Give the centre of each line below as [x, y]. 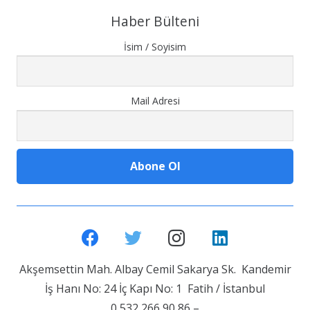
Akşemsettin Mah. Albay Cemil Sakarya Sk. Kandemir [155, 270]
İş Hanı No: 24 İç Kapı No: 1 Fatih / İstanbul [155, 289]
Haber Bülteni [155, 21]
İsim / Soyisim [155, 46]
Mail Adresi [155, 101]
